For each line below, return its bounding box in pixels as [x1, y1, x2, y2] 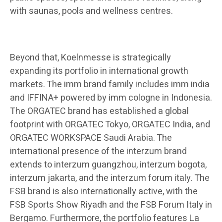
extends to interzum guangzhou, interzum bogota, [10, 158, 207, 172]
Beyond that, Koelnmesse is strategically [10, 51, 171, 65]
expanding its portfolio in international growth [10, 64, 188, 78]
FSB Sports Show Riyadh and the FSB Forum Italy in [10, 198, 212, 212]
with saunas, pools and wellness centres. [10, 4, 173, 18]
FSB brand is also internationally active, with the [10, 185, 198, 199]
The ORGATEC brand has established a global [10, 105, 189, 118]
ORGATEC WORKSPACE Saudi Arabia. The [10, 131, 172, 145]
